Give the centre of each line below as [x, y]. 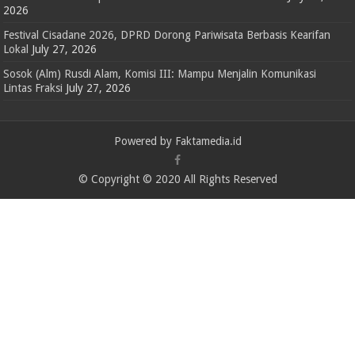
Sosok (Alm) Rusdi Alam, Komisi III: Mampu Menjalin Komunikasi [160, 74]
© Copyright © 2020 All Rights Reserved [177, 179]
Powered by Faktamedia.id [177, 141]
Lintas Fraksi [33, 88]
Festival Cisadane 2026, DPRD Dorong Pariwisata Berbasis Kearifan [167, 35]
